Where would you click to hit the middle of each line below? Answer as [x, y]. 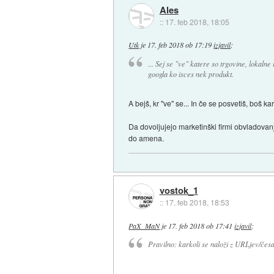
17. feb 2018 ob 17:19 [180, 45]
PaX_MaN [144, 225]
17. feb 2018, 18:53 [197, 202]
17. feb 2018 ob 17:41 [201, 225]
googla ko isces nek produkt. [191, 74]
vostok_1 [179, 191]
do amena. [146, 138]
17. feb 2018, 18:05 [197, 21]
